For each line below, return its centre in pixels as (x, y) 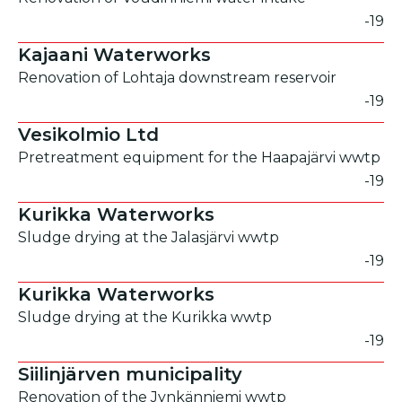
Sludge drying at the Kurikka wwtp (145, 317)
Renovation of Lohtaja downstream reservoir (177, 78)
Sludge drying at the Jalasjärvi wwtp (149, 237)
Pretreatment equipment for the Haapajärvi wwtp (199, 157)
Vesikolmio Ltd (88, 135)
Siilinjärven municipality (130, 374)
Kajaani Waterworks (114, 55)
